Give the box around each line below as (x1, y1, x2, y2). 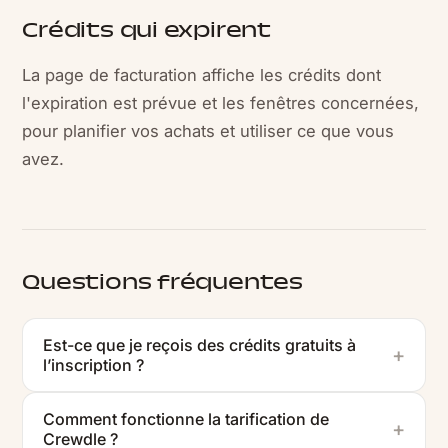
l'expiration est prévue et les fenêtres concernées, (22, 92, 420, 113)
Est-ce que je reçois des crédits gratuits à (43, 334, 357, 355)
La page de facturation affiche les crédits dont (22, 64, 382, 85)
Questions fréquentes (22, 269, 303, 298)
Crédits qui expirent (22, 17, 271, 46)
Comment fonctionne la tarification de (43, 408, 330, 429)
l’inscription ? (43, 354, 145, 375)
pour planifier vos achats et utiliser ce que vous (22, 120, 395, 141)
